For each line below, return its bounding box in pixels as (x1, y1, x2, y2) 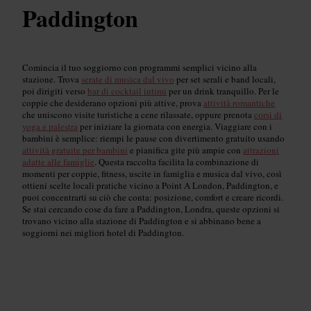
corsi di (254, 108, 282, 121)
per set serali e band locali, (174, 72, 276, 85)
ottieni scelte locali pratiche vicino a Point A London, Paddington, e (22, 178, 278, 192)
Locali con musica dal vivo (99, 286, 235, 304)
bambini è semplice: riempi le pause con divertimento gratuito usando (22, 131, 285, 144)
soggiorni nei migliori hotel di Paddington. (22, 226, 184, 239)
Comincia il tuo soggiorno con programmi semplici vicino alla (22, 60, 257, 74)
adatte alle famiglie (22, 155, 94, 168)
